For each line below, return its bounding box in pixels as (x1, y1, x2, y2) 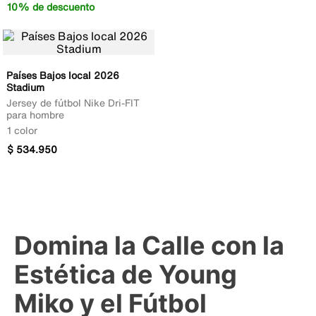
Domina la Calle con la (14, 230, 284, 262)
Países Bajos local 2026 (6, 68, 119, 83)
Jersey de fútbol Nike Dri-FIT (6, 95, 140, 111)
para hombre (6, 107, 64, 123)
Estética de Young (14, 259, 237, 291)
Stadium (6, 80, 44, 95)
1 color (7, 123, 37, 138)
